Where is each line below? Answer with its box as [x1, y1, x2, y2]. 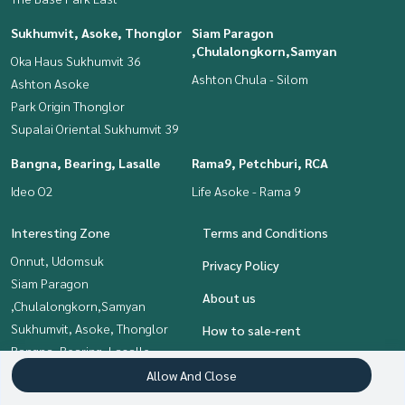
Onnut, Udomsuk [11, 251, 104, 268]
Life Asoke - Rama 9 [192, 182, 301, 199]
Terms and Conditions [202, 223, 328, 240]
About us [202, 288, 256, 306]
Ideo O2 [11, 182, 53, 199]
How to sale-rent [202, 321, 301, 338]
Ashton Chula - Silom [192, 70, 308, 87]
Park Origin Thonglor [11, 97, 125, 114]
